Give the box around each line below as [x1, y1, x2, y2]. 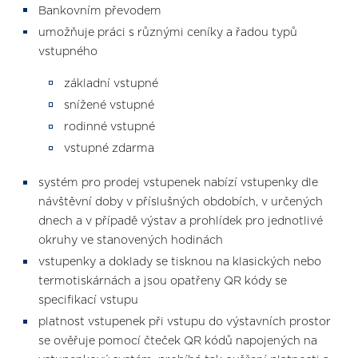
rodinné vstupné [64, 121, 155, 133]
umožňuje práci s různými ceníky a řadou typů [38, 26, 297, 38]
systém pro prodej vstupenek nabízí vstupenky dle [38, 177, 318, 189]
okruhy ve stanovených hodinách [38, 235, 223, 247]
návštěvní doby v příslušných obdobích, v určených [38, 197, 323, 209]
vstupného [38, 46, 97, 58]
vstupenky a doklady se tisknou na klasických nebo [38, 257, 321, 268]
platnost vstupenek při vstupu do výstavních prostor [38, 316, 331, 328]
